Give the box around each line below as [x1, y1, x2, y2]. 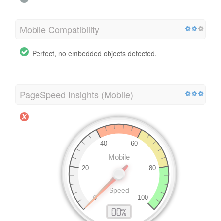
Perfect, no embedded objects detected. [32, 48, 157, 58]
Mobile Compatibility [20, 22, 99, 36]
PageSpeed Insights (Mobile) [20, 87, 133, 101]
